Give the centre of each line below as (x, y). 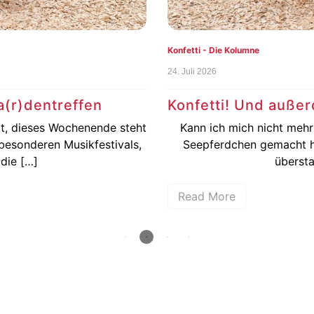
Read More (200, 197)
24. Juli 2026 (185, 72)
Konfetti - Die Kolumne (207, 50)
